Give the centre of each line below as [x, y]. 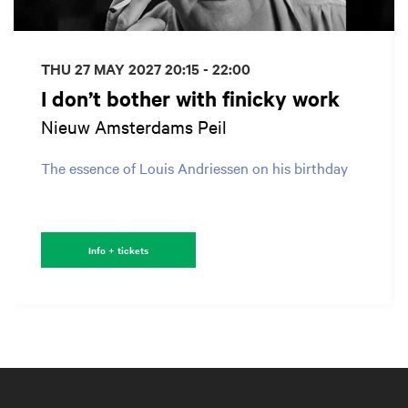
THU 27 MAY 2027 [103, 68]
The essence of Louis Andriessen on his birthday [194, 167]
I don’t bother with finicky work [190, 98]
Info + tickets [118, 250]
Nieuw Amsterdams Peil [134, 126]
